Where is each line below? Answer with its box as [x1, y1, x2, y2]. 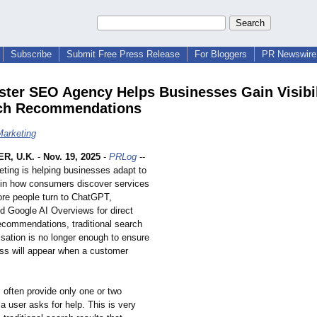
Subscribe [11, 49, 52, 59]
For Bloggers [195, 49, 247, 59]
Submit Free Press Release [67, 49, 180, 59]
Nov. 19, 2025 [43, 151, 100, 163]
